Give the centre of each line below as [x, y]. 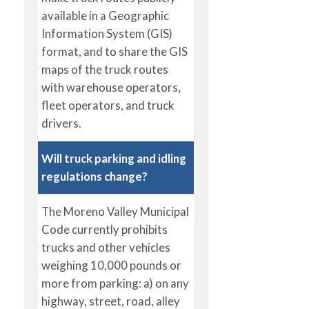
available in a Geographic [105, 15]
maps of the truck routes [105, 69]
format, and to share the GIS [114, 51]
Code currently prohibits [104, 229]
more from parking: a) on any [115, 283]
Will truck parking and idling [114, 158]
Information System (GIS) [107, 33]
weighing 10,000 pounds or [111, 265]
